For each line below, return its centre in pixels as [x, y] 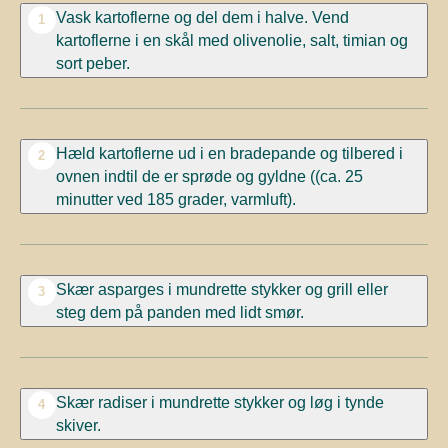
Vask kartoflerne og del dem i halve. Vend [202, 16]
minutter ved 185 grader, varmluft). [175, 198]
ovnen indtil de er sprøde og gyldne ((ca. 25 [209, 175]
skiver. [78, 424]
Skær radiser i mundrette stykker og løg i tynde [219, 401]
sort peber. [92, 62]
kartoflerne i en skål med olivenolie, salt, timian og [231, 39]
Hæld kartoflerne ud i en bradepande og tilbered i [229, 152]
